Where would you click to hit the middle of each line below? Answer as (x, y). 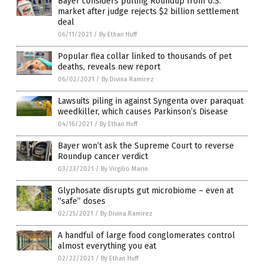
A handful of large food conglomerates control (146, 236)
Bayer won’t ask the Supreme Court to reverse (146, 146)
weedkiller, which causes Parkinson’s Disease (143, 112)
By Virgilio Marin (124, 169)
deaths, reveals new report (109, 67)
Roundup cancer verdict (103, 157)
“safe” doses (82, 202)
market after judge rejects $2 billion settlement (148, 12)
